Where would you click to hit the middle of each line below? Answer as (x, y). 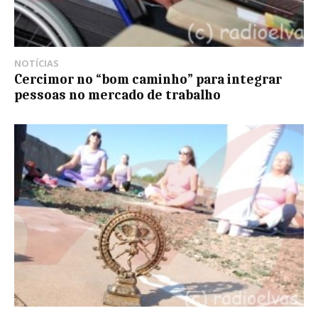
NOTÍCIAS (37, 64)
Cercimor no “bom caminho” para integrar (148, 80)
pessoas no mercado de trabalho (117, 95)
